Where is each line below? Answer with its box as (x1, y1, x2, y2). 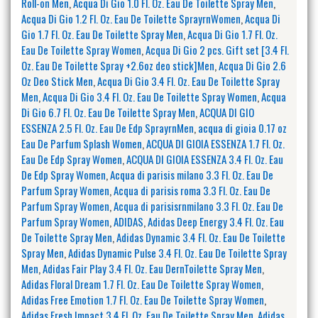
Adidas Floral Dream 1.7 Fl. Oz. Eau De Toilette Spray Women (21, 275, 261, 292)
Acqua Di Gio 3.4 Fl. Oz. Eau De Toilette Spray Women (43, 88, 257, 104)
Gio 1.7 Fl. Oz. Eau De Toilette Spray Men (21, 26, 183, 42)
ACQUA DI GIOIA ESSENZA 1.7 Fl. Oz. (146, 135, 285, 151)
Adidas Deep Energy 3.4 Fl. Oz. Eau (148, 213, 284, 229)
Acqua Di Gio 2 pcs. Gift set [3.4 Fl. (146, 41, 289, 57)
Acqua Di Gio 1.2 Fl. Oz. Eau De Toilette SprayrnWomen (21, 10, 241, 26)
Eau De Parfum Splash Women (21, 135, 142, 151)
